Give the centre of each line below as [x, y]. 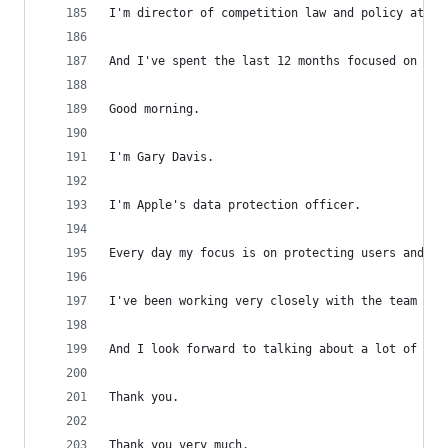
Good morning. [154, 109]
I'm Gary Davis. [161, 157]
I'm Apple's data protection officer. [235, 205]
